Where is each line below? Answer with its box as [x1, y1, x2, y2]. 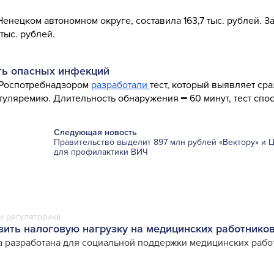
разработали [91, 78, 150, 91]
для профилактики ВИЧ [54, 146, 148, 157]
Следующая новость [54, 127, 137, 138]
